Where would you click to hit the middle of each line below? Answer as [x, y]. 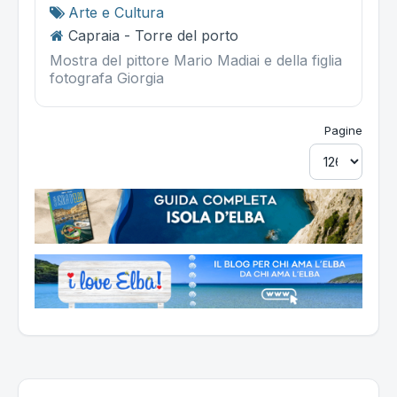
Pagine [343, 130]
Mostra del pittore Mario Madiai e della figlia [196, 60]
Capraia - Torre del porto [153, 35]
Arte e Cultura [116, 12]
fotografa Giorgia [107, 78]
